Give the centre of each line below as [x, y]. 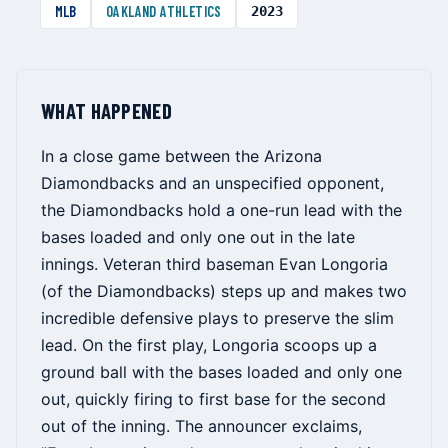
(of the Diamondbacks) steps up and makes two [224, 291]
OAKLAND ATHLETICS [163, 11]
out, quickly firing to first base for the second [213, 399]
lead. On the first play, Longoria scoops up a [209, 345]
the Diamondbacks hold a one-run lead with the [221, 210]
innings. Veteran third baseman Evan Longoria [214, 264]
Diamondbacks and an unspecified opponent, [212, 183]
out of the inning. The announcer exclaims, [201, 426]
